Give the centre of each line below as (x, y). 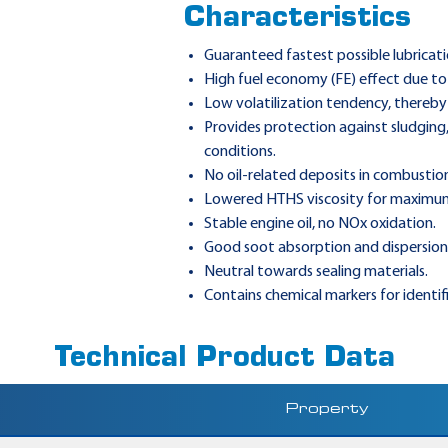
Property (326, 409)
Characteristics (298, 19)
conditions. (240, 152)
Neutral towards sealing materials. (316, 272)
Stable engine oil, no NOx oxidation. (320, 224)
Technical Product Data (224, 359)
